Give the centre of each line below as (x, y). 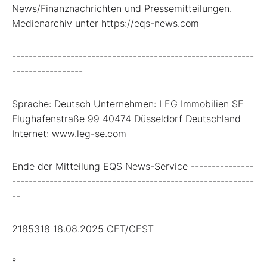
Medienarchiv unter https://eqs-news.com (105, 23)
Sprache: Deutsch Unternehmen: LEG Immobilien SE (128, 103)
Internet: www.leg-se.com (69, 133)
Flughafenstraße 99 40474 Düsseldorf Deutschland (126, 118)
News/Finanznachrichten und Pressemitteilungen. (122, 8)
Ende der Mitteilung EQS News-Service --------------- (133, 166)
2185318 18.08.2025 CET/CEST (83, 229)
